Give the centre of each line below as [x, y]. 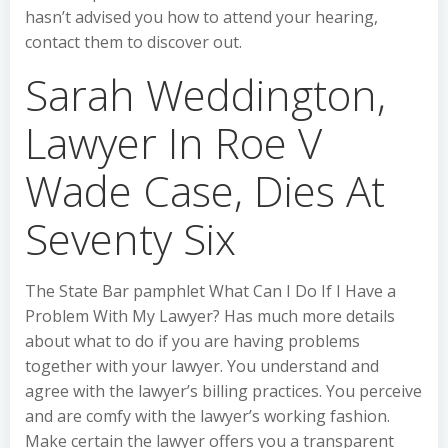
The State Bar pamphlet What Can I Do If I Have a [210, 291]
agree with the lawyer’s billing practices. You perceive [223, 391]
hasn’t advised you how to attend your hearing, [201, 17]
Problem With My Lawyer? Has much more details [210, 316]
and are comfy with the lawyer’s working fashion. [207, 416]
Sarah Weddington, [205, 94]
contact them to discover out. [133, 42]
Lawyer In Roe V [173, 142]
